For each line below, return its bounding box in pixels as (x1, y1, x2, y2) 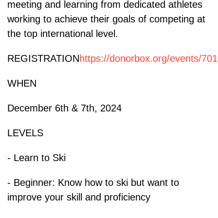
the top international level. (7, 28, 118, 39)
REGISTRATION (7, 53, 79, 64)
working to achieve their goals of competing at (7, 14, 205, 25)
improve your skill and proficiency (7, 192, 150, 203)
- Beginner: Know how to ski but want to (7, 177, 179, 188)
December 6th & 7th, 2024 (7, 103, 122, 114)
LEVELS (7, 127, 43, 139)
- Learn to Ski (7, 152, 66, 163)
